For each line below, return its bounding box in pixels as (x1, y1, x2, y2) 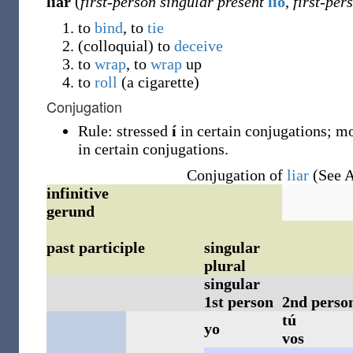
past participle (46, 239, 145, 256)
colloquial (84, 37, 148, 54)
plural (204, 257, 246, 274)
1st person (204, 293, 273, 310)
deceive (174, 37, 223, 54)
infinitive (46, 184, 109, 202)
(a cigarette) (117, 73, 199, 91)
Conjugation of (183, 166, 287, 184)
